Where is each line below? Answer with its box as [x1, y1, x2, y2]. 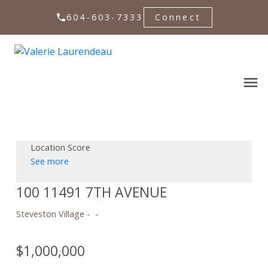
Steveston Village [16, 208, 84, 220]
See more [30, 155, 69, 167]
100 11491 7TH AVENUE [16, 182, 167, 202]
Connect [154, 11, 201, 23]
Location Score [30, 141, 90, 154]
